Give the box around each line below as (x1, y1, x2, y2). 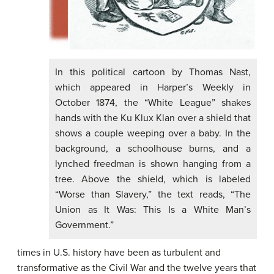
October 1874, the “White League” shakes (55, 97, 251, 109)
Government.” (55, 219, 114, 232)
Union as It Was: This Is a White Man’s (55, 204, 251, 217)
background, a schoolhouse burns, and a (55, 143, 251, 155)
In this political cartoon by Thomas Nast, (55, 66, 251, 79)
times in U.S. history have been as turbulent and (17, 246, 221, 259)
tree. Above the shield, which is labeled (55, 173, 251, 186)
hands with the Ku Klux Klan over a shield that (55, 112, 251, 125)
